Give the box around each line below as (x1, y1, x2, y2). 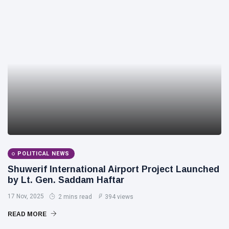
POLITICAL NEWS (17, 150, 70, 157)
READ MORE (8, 211, 48, 218)
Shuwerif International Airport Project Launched (8, 164, 219, 174)
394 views (105, 193, 133, 200)
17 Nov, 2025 (8, 193, 44, 200)
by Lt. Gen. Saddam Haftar (8, 175, 124, 185)
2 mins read (57, 193, 92, 200)
